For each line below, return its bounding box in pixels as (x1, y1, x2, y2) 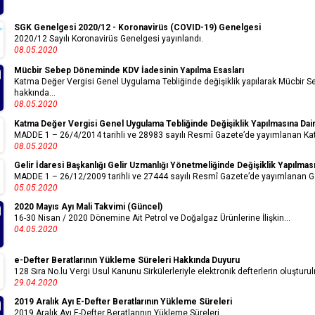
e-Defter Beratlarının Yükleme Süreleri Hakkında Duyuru (14, 255, 240, 266)
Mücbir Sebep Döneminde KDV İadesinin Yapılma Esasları (14, 65, 244, 75)
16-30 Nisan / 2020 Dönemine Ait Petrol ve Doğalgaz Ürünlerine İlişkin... (14, 213, 290, 224)
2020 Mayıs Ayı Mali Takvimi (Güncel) (14, 202, 162, 212)
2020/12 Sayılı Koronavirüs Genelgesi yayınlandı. (14, 33, 203, 44)
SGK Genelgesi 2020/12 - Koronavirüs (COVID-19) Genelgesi (14, 22, 261, 32)
